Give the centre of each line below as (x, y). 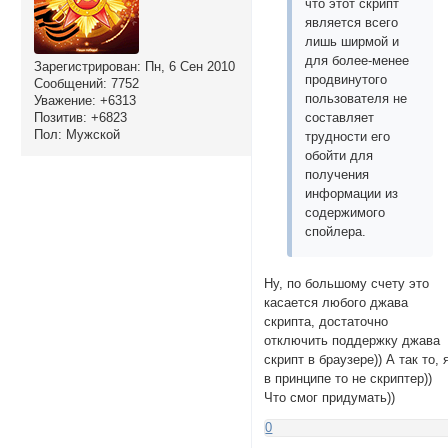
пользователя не (356, 99)
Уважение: (64, 100)
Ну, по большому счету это (347, 284)
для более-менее (357, 61)
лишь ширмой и (352, 42)
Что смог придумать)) (330, 398)
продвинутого (346, 80)
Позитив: (60, 117)
